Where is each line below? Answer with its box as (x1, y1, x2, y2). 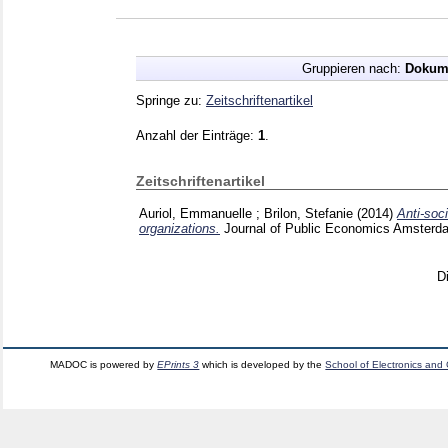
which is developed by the (199, 358, 326, 370)
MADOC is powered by (50, 358, 158, 370)
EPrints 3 (157, 358, 200, 370)
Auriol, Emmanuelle (139, 205, 252, 221)
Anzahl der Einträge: (136, 127, 258, 143)
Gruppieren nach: (301, 60, 405, 76)
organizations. (139, 220, 220, 236)
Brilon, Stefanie (264, 205, 353, 221)
